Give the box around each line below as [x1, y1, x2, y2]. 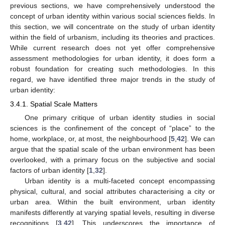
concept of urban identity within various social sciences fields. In [10, 12, 215, 20]
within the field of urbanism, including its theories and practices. [10, 33, 215, 41]
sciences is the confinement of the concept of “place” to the [10, 124, 215, 133]
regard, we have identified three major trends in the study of [10, 75, 215, 83]
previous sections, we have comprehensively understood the [10, 1, 215, 10]
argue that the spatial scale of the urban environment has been [10, 145, 215, 154]
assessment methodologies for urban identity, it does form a [10, 54, 215, 62]
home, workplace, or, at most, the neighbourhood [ [10, 135, 171, 143]
